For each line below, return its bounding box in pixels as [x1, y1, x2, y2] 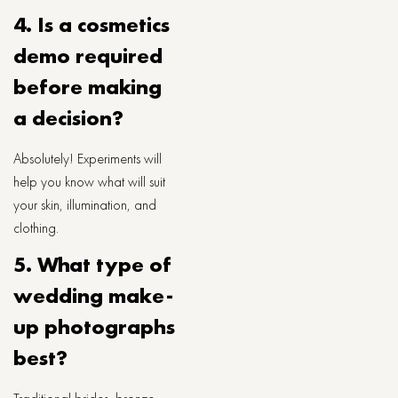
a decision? [13, 104, 123, 131]
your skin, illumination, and [13, 195, 156, 214]
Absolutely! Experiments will [13, 149, 162, 168]
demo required [13, 42, 163, 69]
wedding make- [13, 282, 173, 309]
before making [13, 73, 162, 100]
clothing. [13, 219, 59, 237]
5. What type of [13, 251, 171, 278]
